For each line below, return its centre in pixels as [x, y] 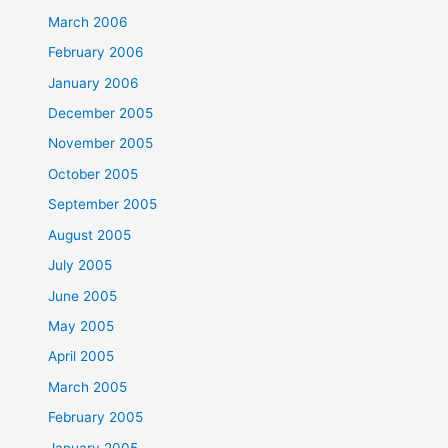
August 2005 [90, 234]
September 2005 [103, 204]
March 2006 [88, 21]
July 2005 [80, 265]
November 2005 [101, 143]
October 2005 [93, 173]
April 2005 [81, 356]
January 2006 [94, 82]
